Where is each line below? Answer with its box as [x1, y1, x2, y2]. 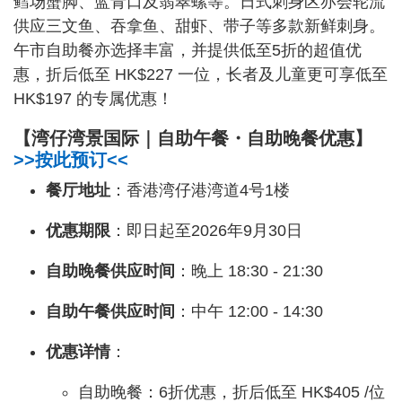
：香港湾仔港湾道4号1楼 [110, 181, 290, 200]
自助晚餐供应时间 [46, 262, 175, 281]
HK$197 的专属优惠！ [13, 90, 173, 109]
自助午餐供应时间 [46, 302, 175, 321]
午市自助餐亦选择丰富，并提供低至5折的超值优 [13, 41, 362, 60]
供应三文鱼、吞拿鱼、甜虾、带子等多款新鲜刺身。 [13, 17, 385, 36]
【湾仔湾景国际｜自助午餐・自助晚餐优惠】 [13, 128, 372, 149]
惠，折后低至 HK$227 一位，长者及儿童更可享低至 [13, 66, 388, 84]
